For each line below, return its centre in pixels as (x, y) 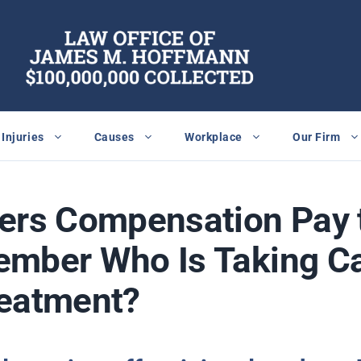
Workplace (214, 137)
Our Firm (317, 137)
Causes (114, 137)
